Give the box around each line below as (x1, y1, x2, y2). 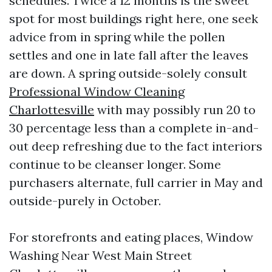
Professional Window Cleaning (9, 84, 185, 99)
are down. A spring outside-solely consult (9, 66, 247, 81)
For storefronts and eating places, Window (9, 229, 253, 245)
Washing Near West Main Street (9, 248, 192, 263)
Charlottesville (9, 102, 94, 117)
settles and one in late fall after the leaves (9, 47, 248, 63)
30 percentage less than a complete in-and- (9, 120, 259, 135)
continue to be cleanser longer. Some (9, 157, 221, 172)
